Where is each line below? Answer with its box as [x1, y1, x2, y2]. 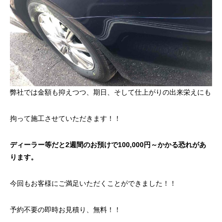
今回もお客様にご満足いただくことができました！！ [10, 179, 176, 187]
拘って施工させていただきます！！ [10, 114, 121, 122]
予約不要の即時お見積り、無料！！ [10, 206, 121, 214]
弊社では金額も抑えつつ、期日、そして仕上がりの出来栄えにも [10, 88, 211, 96]
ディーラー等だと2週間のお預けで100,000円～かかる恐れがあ [10, 141, 206, 149]
